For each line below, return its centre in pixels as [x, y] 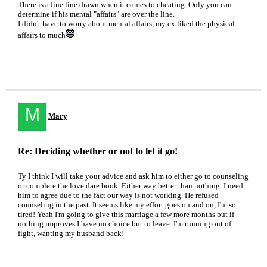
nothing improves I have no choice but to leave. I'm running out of [125, 224]
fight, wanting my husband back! [71, 233]
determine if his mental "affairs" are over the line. [96, 14]
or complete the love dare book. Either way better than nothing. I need [131, 186]
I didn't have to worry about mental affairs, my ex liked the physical [126, 24]
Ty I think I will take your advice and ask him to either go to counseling [133, 176]
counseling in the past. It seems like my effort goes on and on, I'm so [127, 205]
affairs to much [42, 35]
